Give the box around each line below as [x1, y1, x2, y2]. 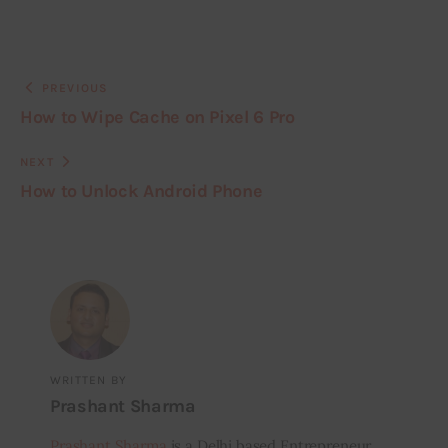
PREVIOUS [41, 80, 109, 95]
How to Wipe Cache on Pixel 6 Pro [20, 105, 295, 128]
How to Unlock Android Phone [20, 179, 263, 202]
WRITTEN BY [49, 372, 127, 387]
